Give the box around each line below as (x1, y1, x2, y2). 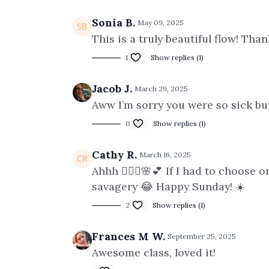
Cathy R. (92, 148, 137, 162)
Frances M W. (92, 229, 165, 243)
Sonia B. (92, 16, 135, 29)
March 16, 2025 (139, 150, 191, 159)
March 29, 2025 (134, 84, 188, 93)
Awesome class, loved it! (92, 246, 219, 259)
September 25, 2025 (168, 232, 236, 241)
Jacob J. (92, 82, 132, 95)
